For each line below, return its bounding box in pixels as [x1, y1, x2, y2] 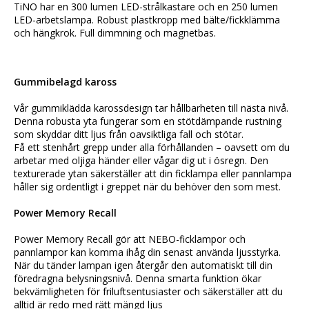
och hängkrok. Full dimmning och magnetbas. [14, 26, 216, 40]
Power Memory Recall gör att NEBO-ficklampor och [14, 232, 246, 246]
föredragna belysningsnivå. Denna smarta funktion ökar [14, 272, 261, 286]
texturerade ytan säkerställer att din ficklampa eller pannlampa [14, 167, 292, 181]
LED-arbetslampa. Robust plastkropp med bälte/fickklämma [14, 13, 280, 27]
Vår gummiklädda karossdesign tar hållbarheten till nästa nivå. [14, 101, 288, 115]
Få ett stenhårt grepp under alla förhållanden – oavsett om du [14, 141, 290, 154]
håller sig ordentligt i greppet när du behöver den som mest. [14, 180, 281, 194]
